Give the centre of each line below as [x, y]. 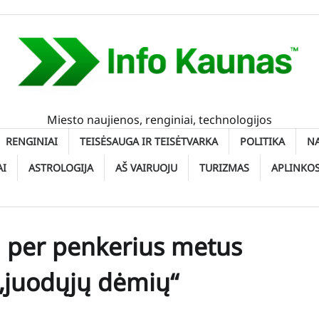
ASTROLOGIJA [61, 168]
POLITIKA [262, 142]
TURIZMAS [224, 168]
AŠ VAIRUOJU [146, 168]
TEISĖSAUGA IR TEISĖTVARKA [149, 142]
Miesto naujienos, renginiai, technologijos [159, 120]
